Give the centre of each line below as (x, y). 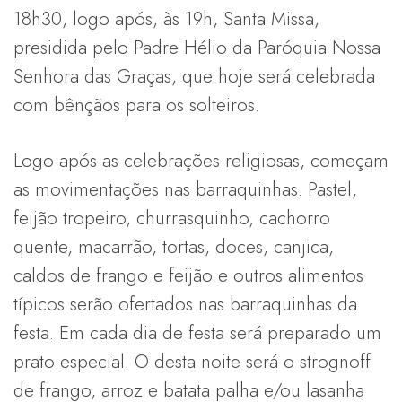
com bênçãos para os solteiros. (136, 105)
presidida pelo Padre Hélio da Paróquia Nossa (197, 47)
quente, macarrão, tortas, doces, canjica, (174, 246)
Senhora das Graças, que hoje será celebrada (194, 76)
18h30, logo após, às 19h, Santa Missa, (166, 18)
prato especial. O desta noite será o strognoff (192, 361)
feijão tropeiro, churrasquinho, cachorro (172, 218)
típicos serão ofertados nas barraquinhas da (185, 304)
